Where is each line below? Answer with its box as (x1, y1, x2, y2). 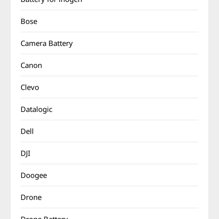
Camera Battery (21, 38, 73, 48)
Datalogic (21, 104, 53, 114)
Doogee (21, 170, 47, 180)
